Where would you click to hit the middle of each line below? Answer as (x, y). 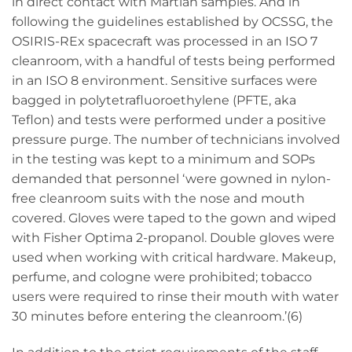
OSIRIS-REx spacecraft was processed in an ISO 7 (165, 42)
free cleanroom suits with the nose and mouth (158, 199)
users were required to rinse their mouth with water (175, 297)
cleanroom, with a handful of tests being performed (174, 61)
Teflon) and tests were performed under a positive (169, 120)
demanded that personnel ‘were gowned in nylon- (171, 179)
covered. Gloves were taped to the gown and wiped (174, 218)
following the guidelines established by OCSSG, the (172, 22)
